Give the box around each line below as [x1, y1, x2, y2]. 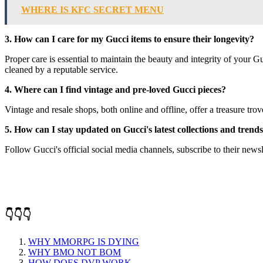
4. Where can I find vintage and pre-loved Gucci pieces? [5, 84, 226, 95]
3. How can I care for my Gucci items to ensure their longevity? [5, 33, 254, 44]
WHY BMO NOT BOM [28, 247, 121, 258]
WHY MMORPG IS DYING [28, 237, 139, 247]
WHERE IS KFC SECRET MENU [21, 4, 164, 15]
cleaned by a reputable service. [5, 64, 118, 75]
